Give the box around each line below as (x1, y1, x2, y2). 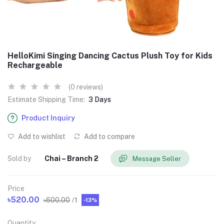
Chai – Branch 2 (44, 154, 98, 162)
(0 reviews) (68, 83, 103, 91)
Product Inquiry (21, 114, 75, 122)
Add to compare (82, 132, 135, 140)
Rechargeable (7, 60, 62, 70)
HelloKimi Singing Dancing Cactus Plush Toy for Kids (7, 51, 212, 60)
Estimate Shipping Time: (7, 95, 85, 103)
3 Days (88, 95, 111, 103)
